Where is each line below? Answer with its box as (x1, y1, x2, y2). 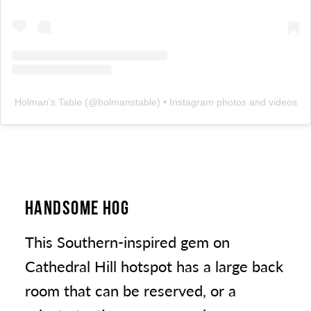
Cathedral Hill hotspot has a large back (25, 255, 283, 278)
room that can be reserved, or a (25, 279, 236, 302)
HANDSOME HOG (25, 197, 130, 219)
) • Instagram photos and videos (156, 96, 297, 108)
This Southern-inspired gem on (25, 230, 230, 253)
